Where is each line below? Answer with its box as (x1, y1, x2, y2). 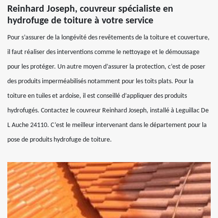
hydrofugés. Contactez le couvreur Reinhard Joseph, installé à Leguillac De (7, 107, 209, 114)
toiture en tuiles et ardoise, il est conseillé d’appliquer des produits (7, 92, 187, 100)
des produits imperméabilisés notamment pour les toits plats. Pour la (7, 78, 194, 85)
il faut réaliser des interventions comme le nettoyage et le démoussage (7, 49, 200, 56)
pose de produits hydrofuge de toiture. (7, 136, 112, 144)
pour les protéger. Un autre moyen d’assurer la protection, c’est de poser (7, 63, 205, 71)
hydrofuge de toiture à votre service (7, 16, 153, 26)
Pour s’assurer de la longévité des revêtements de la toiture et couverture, (7, 34, 210, 41)
